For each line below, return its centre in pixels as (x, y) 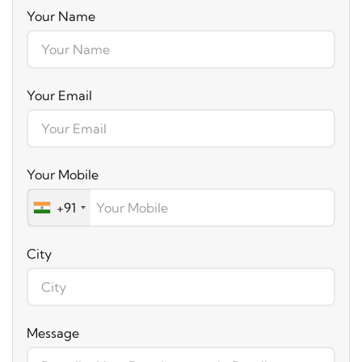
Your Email (59, 95)
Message (53, 333)
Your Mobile (63, 175)
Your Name (61, 16)
